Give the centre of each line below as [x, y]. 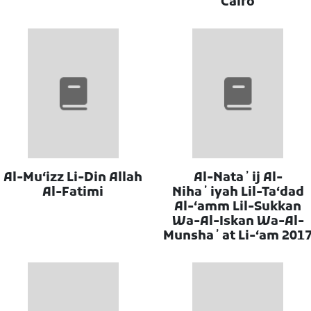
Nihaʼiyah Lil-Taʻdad [238, 192]
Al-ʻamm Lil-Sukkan [238, 207]
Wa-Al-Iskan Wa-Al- [238, 221]
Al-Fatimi [73, 192]
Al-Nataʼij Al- [238, 178]
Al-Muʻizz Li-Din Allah [73, 178]
